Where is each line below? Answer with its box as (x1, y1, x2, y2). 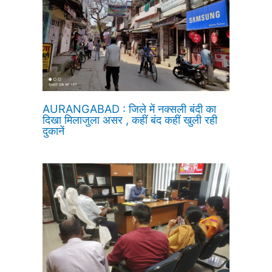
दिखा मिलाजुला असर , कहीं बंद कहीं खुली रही (42, 112, 218, 126)
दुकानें (42, 123, 65, 137)
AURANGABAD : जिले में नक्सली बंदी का (42, 101, 217, 115)
